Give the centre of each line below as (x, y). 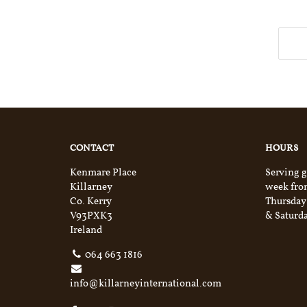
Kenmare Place (103, 173)
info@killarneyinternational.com (146, 284)
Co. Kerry (91, 202)
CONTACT (92, 148)
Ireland (86, 231)
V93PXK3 (91, 216)
